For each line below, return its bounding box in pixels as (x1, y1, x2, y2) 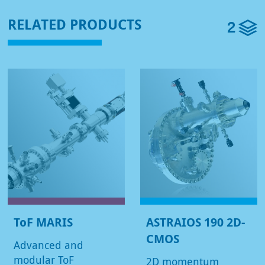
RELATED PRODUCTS (8, 14, 142, 34)
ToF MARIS (14, 214, 73, 231)
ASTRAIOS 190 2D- (146, 214, 245, 231)
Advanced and (14, 238, 83, 253)
